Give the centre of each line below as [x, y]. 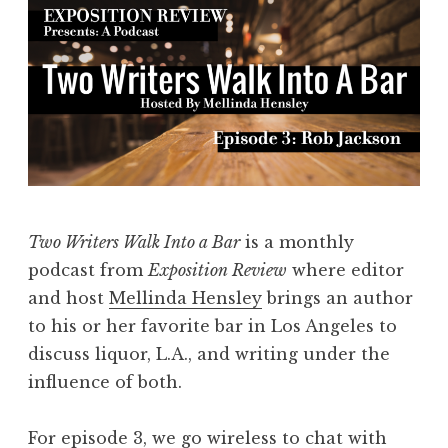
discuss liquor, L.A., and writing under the [209, 354]
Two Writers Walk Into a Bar [134, 242]
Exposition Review [217, 270]
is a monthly [297, 242]
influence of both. [105, 382]
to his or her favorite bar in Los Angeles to [212, 326]
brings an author [337, 298]
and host [68, 298]
